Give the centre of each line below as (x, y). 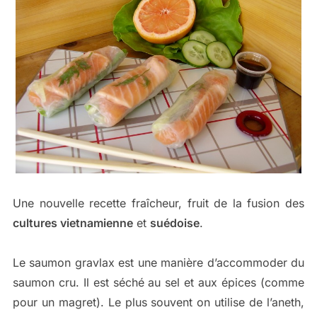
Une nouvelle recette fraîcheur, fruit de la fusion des (158, 203)
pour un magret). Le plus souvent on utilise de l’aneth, (158, 302)
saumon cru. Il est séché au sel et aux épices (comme (158, 283)
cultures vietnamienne (73, 223)
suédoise (174, 223)
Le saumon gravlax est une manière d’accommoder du (158, 263)
